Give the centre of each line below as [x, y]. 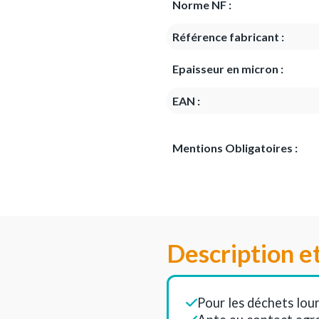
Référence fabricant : [228, 37]
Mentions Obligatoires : [235, 148]
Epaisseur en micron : [228, 69]
